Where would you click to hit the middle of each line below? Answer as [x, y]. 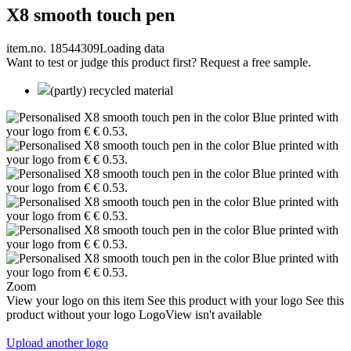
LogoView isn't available [200, 314]
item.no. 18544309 [53, 48]
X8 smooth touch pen [90, 14]
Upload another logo [57, 342]
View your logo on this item [75, 300]
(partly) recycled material [112, 90]
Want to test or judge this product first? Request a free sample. [159, 62]
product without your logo [71, 314]
